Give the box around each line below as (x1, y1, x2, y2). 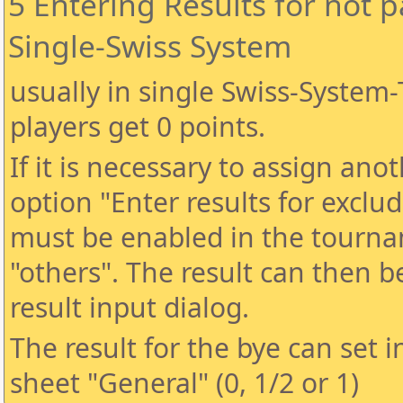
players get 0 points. (10, 108, 265, 145)
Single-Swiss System (8, 25, 291, 67)
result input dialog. (10, 289, 249, 326)
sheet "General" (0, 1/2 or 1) (10, 364, 359, 401)
